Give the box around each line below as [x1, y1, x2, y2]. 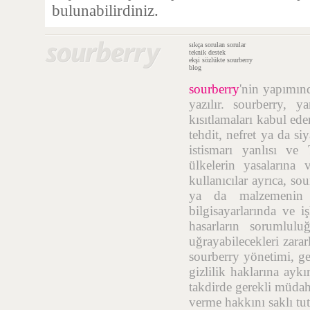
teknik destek [189, 48, 226, 56]
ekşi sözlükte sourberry [189, 56, 253, 64]
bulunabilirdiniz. [52, 1, 158, 19]
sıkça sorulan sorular [189, 41, 246, 48]
